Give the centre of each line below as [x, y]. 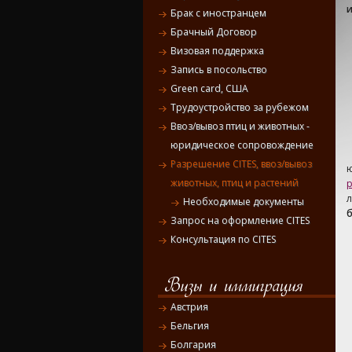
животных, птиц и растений [235, 183]
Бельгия [190, 326]
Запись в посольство [219, 70]
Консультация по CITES [223, 240]
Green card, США [209, 89]
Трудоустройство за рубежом [240, 108]
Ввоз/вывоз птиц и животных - [240, 126]
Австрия [189, 307]
